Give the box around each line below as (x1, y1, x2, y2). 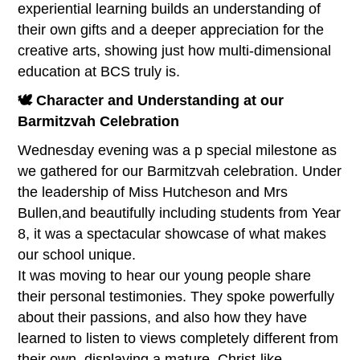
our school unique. (18, 246, 137, 263)
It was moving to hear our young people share (18, 267, 312, 284)
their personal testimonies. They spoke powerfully (18, 288, 335, 305)
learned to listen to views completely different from (18, 329, 339, 346)
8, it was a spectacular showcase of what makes (18, 225, 327, 242)
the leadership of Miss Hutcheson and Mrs (18, 183, 288, 200)
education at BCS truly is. (18, 63, 181, 80)
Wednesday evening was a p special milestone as (18, 141, 337, 158)
